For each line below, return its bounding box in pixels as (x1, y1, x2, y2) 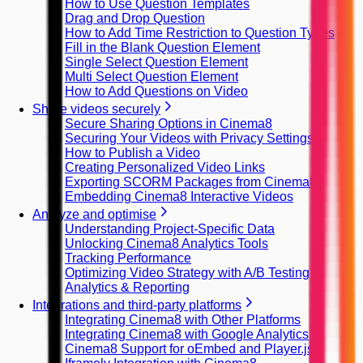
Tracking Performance (65, 251, 191, 265)
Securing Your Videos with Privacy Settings (65, 131, 314, 145)
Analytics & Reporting (65, 280, 190, 294)
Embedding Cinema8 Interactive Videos (65, 190, 293, 203)
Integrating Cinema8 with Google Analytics (65, 327, 309, 341)
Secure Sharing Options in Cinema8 (65, 117, 272, 130)
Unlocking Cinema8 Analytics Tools (65, 237, 268, 250)
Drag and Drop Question (65, 11, 205, 25)
